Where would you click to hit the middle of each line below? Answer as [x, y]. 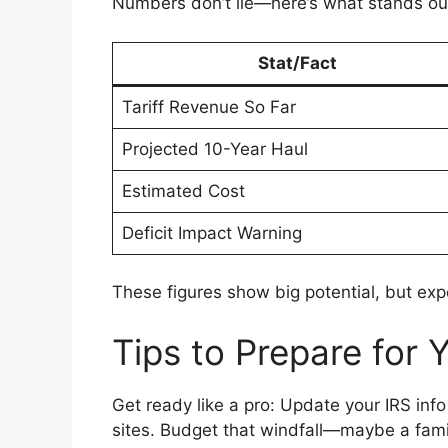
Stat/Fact [297, 62]
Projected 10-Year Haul [214, 148]
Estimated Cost [183, 190]
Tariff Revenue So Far [208, 106]
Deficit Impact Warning [211, 232]
